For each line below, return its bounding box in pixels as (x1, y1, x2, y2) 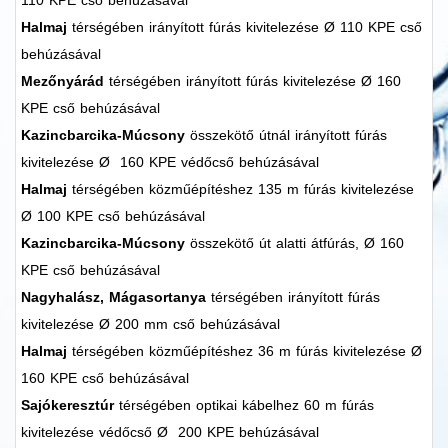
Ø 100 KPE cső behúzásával (21, 208, 205, 225)
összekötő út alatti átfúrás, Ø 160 (185, 235, 404, 252)
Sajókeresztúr (21, 397, 119, 414)
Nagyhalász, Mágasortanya (21, 289, 206, 306)
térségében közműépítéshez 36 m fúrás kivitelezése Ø (72, 343, 422, 360)
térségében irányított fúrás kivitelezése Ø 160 (109, 73, 401, 90)
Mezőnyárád (21, 73, 109, 90)
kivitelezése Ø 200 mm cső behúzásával (21, 316, 280, 333)
